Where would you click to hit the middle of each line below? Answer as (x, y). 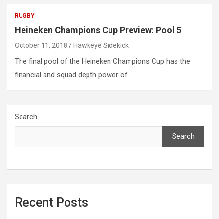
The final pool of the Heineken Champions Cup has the (102, 61)
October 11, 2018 (41, 46)
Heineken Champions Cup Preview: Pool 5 (98, 30)
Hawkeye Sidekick (101, 46)
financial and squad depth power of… (73, 75)
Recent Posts (51, 203)
